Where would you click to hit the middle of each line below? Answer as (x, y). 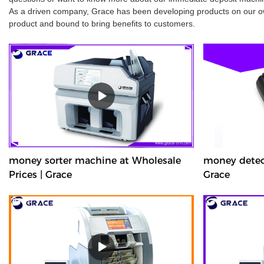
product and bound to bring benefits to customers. (102, 24)
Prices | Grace (40, 174)
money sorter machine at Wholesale (95, 160)
